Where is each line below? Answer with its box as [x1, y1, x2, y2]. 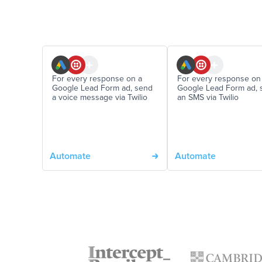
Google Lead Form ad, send [52, 84, 153, 93]
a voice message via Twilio [52, 94, 147, 102]
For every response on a [52, 75, 142, 84]
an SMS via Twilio [177, 94, 239, 102]
